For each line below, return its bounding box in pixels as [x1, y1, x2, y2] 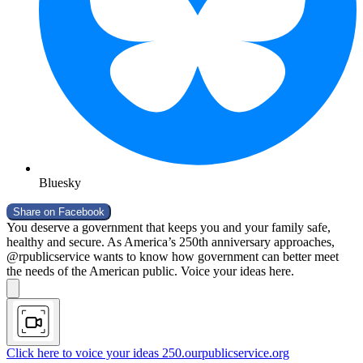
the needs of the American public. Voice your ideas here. [6, 264, 294, 278]
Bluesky [39, 176, 81, 190]
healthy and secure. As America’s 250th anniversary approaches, [6, 235, 335, 249]
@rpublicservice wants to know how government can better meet [6, 250, 339, 263]
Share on [13, 206, 58, 218]
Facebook [58, 206, 105, 218]
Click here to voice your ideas [6, 346, 159, 360]
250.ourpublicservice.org [162, 346, 289, 360]
